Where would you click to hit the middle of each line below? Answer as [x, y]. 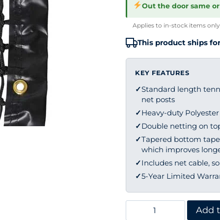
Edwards [162, 208]
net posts [158, 99]
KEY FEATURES [162, 72]
